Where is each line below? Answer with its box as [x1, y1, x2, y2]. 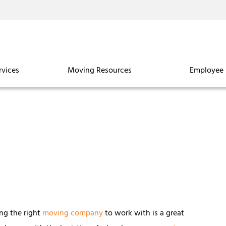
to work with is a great [103, 206, 185, 221]
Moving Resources [67, 64, 132, 79]
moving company [42, 206, 103, 221]
